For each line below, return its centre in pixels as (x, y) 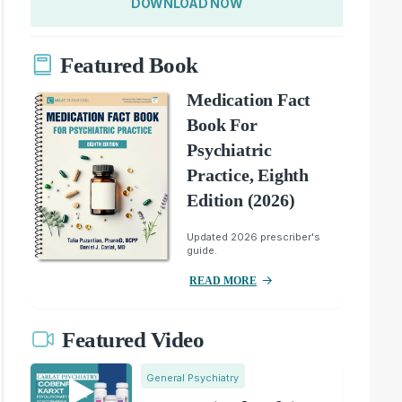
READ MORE (223, 280)
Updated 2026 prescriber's (254, 236)
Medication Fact (249, 99)
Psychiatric (229, 149)
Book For (222, 124)
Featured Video (133, 340)
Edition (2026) (241, 200)
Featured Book (129, 66)
